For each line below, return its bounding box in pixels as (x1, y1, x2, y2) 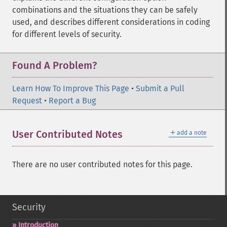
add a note (177, 129, 207, 136)
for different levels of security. (12, 29, 122, 39)
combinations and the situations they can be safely (12, 5, 198, 15)
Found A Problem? (12, 59, 97, 71)
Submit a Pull (136, 84, 184, 93)
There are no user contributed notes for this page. (12, 160, 193, 169)
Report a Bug (49, 96, 96, 105)
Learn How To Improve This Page (12, 84, 129, 93)
